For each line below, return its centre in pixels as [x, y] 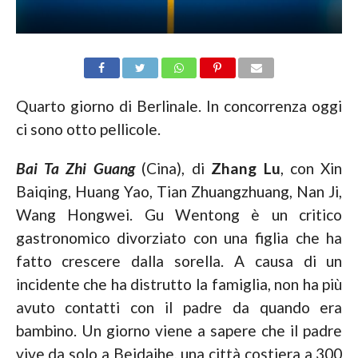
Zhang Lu [246, 168]
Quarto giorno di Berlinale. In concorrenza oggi [179, 106]
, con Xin [311, 168]
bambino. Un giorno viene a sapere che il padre [179, 330]
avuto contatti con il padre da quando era [179, 307]
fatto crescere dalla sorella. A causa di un [179, 261]
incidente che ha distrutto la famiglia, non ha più [179, 284]
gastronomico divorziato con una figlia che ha [179, 238]
